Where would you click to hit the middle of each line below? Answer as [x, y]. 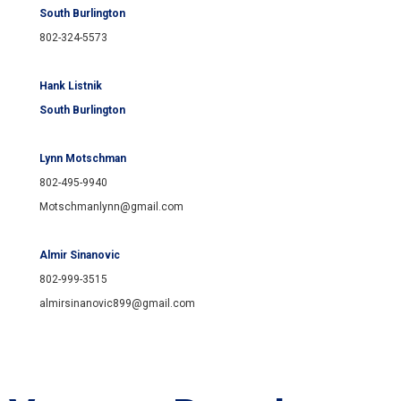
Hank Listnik [71, 86]
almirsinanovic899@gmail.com [117, 304]
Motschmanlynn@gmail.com [111, 207]
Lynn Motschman [83, 159]
